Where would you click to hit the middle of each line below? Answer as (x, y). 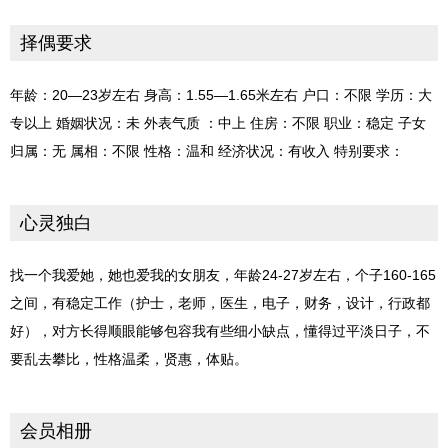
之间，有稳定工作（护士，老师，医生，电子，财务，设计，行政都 (220, 303)
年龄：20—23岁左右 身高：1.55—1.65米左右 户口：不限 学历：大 (221, 95)
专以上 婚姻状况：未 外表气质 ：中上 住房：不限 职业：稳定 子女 (218, 123)
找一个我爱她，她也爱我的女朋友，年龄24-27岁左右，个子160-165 (223, 275)
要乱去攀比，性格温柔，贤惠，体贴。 (129, 359)
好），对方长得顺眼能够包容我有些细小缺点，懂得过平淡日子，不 (220, 331)
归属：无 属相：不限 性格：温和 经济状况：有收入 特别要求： (207, 151)
